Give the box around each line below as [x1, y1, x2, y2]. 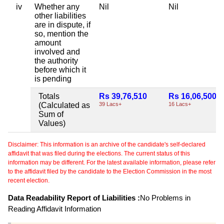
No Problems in [140, 193, 190, 202]
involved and [34, 47, 80, 56]
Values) [38, 118, 65, 127]
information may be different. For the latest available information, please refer [8, 158, 215, 166]
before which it [34, 65, 86, 74]
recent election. [8, 176, 49, 184]
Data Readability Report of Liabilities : [8, 193, 140, 202]
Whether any [34, 2, 79, 11]
